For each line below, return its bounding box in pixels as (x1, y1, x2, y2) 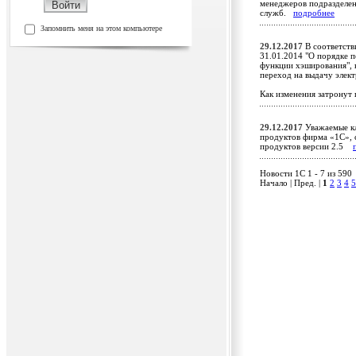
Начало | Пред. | (260, 178, 323, 188)
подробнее (293, 8, 335, 18)
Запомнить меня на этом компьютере (41, 24, 162, 33)
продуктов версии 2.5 (260, 141, 353, 152)
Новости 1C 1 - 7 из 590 (260, 168, 352, 179)
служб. (260, 8, 293, 18)
